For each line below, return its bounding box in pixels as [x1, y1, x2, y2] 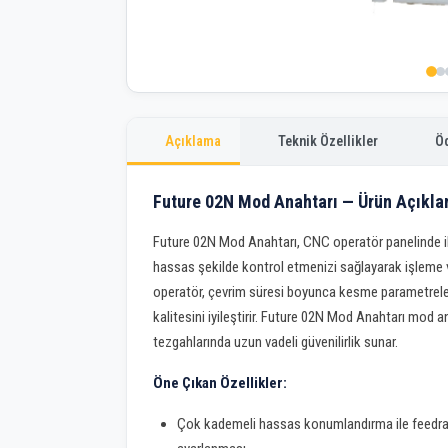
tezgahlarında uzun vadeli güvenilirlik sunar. [153, 333, 399, 352]
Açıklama [165, 132, 222, 149]
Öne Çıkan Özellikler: [153, 374, 288, 393]
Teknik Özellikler [278, 132, 379, 149]
